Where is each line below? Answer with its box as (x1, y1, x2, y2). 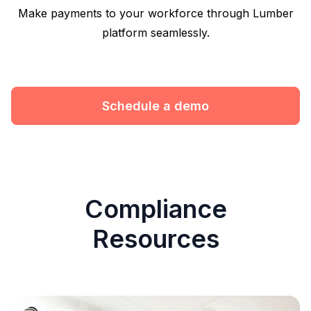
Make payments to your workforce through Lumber (17, 6, 294, 20)
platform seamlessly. (101, 26, 210, 40)
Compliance (84, 194, 227, 224)
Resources (92, 224, 219, 254)
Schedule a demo (102, 99, 209, 113)
